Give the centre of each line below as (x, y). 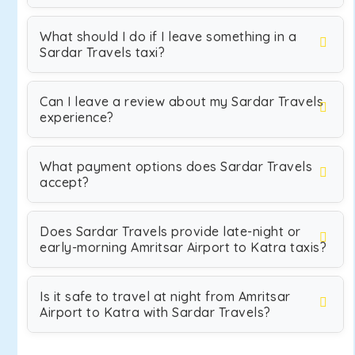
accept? (65, 182)
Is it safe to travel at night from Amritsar (165, 296)
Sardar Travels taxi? (102, 52)
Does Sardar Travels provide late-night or (170, 231)
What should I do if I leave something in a (168, 36)
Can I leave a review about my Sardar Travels (181, 101)
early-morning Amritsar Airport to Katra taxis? (183, 247)
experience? (77, 117)
